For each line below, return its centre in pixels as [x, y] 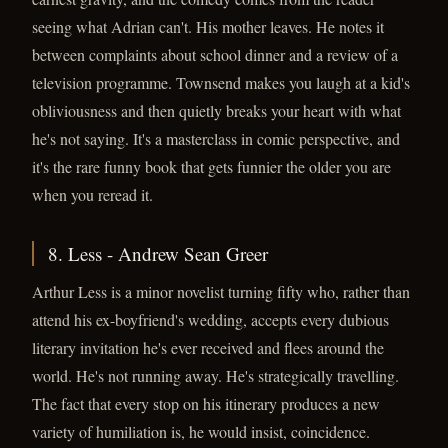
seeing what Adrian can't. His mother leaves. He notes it [208, 26]
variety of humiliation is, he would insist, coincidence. [201, 431]
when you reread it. [92, 194]
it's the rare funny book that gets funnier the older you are [211, 166]
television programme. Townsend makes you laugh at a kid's [221, 82]
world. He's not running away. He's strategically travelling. [215, 375]
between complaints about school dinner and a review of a [215, 54]
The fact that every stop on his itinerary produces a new [206, 403]
